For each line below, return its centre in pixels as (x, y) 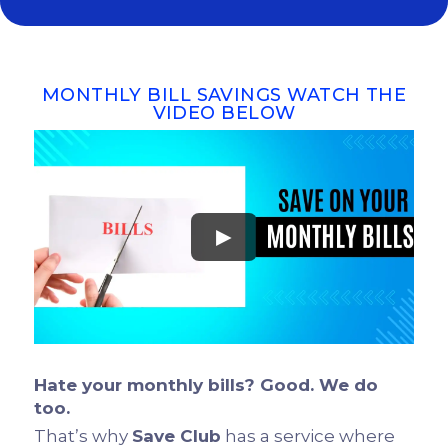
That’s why (83, 435)
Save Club (177, 435)
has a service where (308, 435)
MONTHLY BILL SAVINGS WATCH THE (224, 95)
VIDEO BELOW (224, 113)
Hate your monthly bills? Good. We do (206, 384)
